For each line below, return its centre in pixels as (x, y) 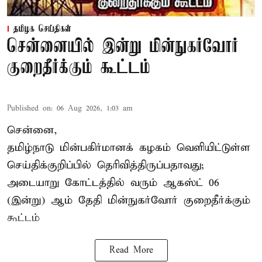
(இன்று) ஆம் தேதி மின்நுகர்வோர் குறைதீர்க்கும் (129, 200)
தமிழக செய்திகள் (42, 29)
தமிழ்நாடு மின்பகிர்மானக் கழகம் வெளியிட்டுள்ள (129, 147)
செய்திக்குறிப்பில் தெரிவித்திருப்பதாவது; (105, 165)
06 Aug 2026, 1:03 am (95, 108)
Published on (29, 108)
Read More (131, 250)
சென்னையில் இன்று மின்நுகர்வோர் (123, 47)
